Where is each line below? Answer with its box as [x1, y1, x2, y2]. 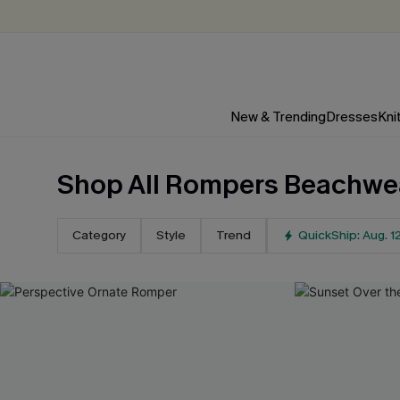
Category [72, 227, 126, 244]
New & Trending [229, 108, 326, 126]
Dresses [325, 108, 378, 126]
